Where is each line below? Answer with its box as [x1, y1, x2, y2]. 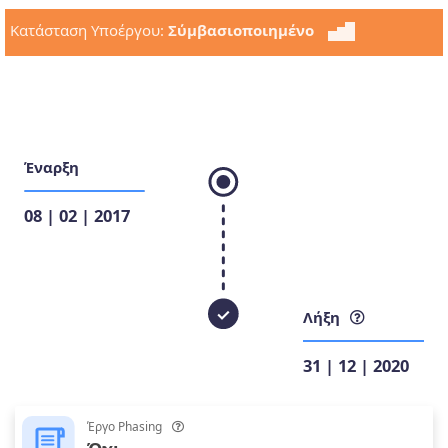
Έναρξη [24, 157, 79, 178]
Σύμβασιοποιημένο [168, 20, 314, 40]
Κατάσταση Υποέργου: [10, 20, 168, 40]
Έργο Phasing [87, 418, 162, 436]
